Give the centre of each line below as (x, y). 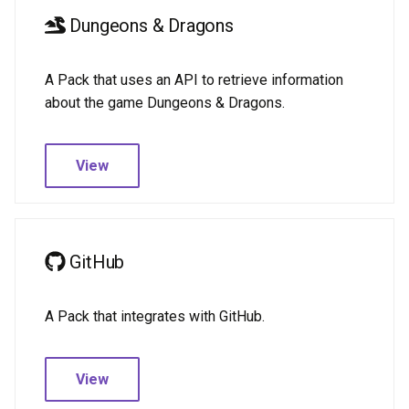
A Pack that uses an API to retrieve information (194, 80)
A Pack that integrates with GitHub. (155, 316)
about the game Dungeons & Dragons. (165, 103)
